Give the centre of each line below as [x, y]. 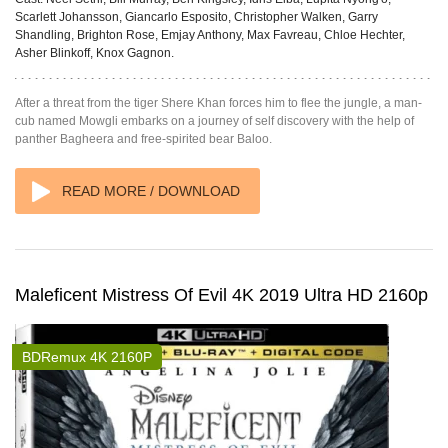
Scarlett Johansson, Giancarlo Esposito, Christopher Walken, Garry [196, 17]
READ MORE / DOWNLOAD [151, 191]
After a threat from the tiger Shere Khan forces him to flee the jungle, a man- [218, 103]
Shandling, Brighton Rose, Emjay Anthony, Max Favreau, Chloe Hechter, [210, 35]
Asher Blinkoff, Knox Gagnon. [94, 53]
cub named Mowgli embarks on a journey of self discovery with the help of [214, 121]
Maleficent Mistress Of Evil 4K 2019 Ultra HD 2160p [221, 295]
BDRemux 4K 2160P [87, 357]
